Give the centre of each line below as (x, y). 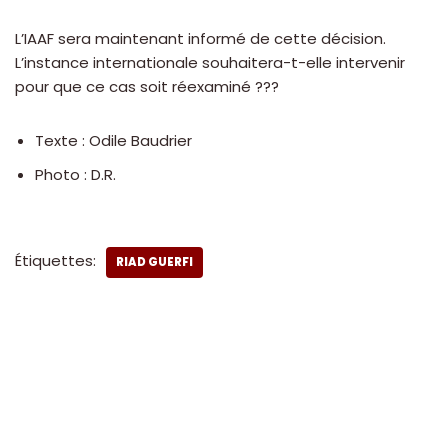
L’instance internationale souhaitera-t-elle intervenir (210, 63)
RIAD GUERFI (154, 262)
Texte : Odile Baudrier (113, 141)
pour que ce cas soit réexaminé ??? (147, 87)
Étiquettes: (55, 261)
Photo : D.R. (75, 175)
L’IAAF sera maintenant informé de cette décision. (200, 39)
